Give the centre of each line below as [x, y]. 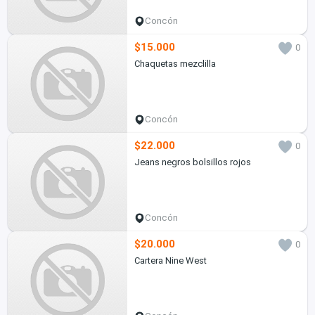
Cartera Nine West [170, 261]
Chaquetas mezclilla [175, 64]
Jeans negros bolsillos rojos [192, 162]
